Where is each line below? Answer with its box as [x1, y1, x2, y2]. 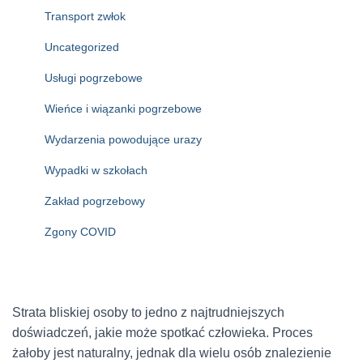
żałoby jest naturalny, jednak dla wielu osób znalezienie [12, 345, 331, 360]
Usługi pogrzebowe [45, 70, 143, 84]
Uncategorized [45, 40, 119, 53]
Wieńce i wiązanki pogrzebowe [45, 101, 202, 115]
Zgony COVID [45, 224, 116, 238]
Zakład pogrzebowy [45, 194, 145, 207]
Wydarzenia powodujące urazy [45, 132, 202, 146]
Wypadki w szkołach [45, 163, 147, 177]
